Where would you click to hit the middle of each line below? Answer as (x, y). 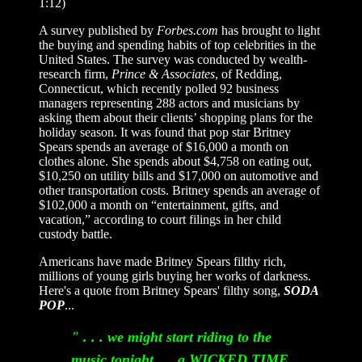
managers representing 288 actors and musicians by (169, 103)
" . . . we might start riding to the (171, 337)
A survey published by (98, 30)
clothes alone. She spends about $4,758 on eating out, (175, 161)
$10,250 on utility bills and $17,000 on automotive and (179, 176)
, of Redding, (248, 74)
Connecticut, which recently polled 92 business (159, 88)
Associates (187, 74)
